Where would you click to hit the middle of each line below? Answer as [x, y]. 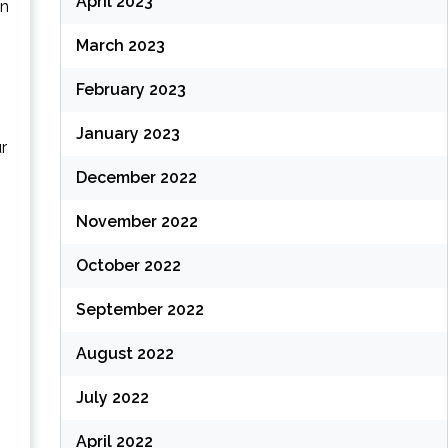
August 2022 [124, 354]
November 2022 [136, 222]
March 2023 [120, 46]
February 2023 [130, 90]
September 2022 [139, 310]
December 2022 [136, 178]
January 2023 [127, 134]
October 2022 [128, 266]
